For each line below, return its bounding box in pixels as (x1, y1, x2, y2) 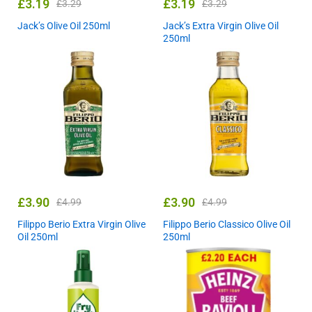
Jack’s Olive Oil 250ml (17, 20, 110, 32)
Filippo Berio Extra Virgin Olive (17, 219, 146, 231)
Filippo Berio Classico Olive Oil (163, 219, 290, 231)
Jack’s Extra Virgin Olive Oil (163, 20, 279, 32)
